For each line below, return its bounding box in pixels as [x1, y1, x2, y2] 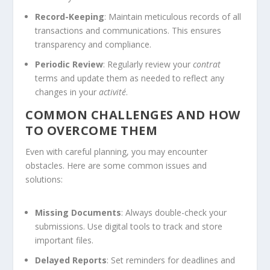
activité [99, 86, 127, 98]
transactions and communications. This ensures [35, 25, 222, 37]
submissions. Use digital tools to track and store [35, 221, 223, 233]
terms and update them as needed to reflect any [35, 72, 225, 84]
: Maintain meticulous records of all [104, 11, 242, 23]
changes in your [35, 86, 99, 98]
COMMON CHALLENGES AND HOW [25, 107, 240, 124]
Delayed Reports [35, 254, 107, 266]
